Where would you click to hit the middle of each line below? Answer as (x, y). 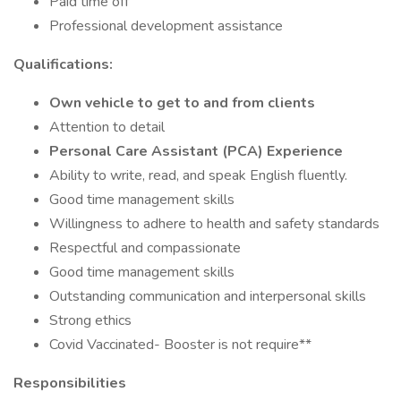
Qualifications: (63, 64)
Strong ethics (90, 320)
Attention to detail (107, 127)
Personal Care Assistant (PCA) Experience (196, 151)
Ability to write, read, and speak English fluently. (198, 175)
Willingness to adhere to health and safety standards (214, 224)
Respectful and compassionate (145, 248)
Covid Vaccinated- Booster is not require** (180, 345)
